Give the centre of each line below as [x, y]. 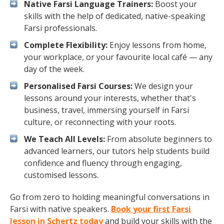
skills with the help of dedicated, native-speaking [115, 16]
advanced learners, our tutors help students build [117, 151]
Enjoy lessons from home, [157, 45]
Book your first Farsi [151, 209]
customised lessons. [61, 175]
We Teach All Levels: [64, 139]
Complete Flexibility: [66, 45]
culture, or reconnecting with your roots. [100, 122]
